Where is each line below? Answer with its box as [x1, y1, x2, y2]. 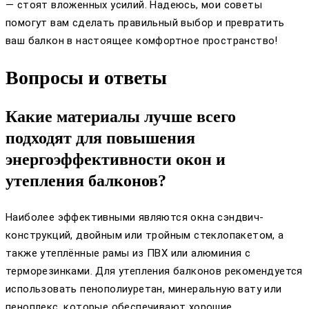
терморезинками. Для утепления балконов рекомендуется [6, 264, 303, 277]
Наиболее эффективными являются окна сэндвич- [6, 210, 264, 223]
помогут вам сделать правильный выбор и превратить [6, 16, 285, 29]
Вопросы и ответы [6, 66, 167, 88]
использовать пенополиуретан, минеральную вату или [6, 282, 282, 295]
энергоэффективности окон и [6, 150, 226, 168]
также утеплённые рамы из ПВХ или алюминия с [6, 246, 251, 259]
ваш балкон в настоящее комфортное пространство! [6, 34, 278, 47]
